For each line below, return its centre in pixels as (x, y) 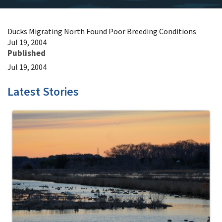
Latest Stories (43, 91)
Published (27, 53)
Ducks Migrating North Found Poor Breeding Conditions (102, 31)
